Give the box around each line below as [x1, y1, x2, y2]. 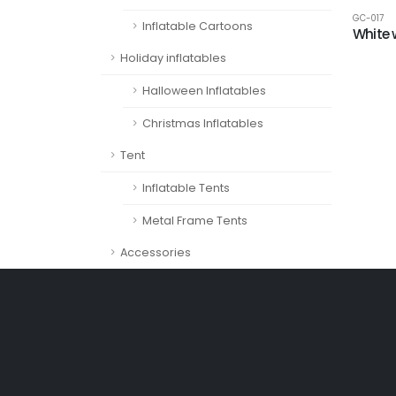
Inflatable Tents [142, 180, 230, 195]
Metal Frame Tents [142, 213, 247, 228]
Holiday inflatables [120, 50, 226, 65]
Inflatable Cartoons [142, 19, 253, 34]
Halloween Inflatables [142, 83, 266, 98]
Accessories [120, 245, 191, 260]
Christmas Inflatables [142, 116, 263, 131]
